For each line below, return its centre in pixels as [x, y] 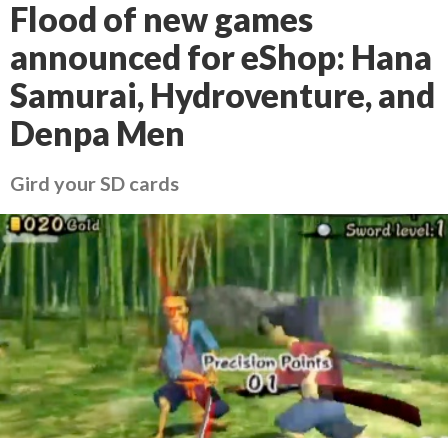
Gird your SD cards [94, 183]
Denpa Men [97, 133]
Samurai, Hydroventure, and [222, 95]
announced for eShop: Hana [221, 57]
